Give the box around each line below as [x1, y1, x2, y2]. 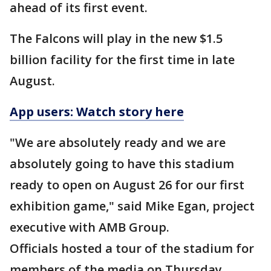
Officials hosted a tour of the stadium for [10, 240, 254, 256]
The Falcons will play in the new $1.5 [10, 30, 223, 47]
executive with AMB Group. [10, 219, 172, 235]
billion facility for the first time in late [10, 51, 235, 68]
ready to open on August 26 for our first [10, 177, 244, 193]
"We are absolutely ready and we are [10, 134, 226, 151]
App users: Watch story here [10, 103, 184, 120]
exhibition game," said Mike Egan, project [10, 198, 255, 214]
